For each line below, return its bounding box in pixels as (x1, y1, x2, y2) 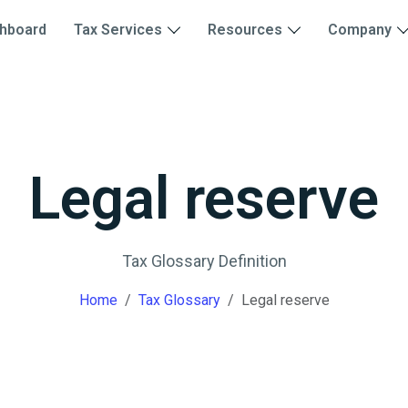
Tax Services (73, 21, 162, 38)
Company (327, 21, 392, 38)
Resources (207, 21, 282, 38)
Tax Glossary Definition (121, 250, 287, 270)
